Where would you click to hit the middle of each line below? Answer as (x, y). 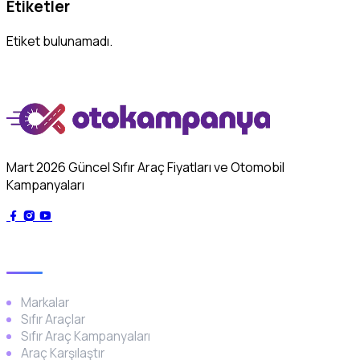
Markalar (45, 303)
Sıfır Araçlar (53, 320)
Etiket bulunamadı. (59, 41)
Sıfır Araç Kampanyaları (86, 337)
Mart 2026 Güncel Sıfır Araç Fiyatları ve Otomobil (145, 168)
